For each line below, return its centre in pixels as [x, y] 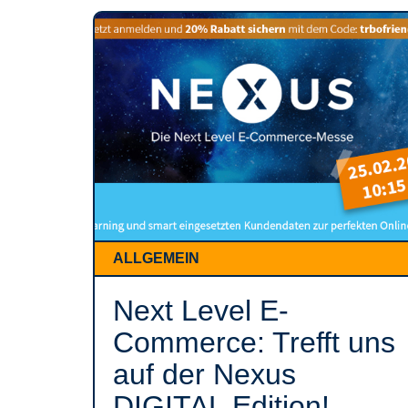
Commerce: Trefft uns [254, 342]
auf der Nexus [204, 374]
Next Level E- [201, 311]
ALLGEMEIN [156, 258]
